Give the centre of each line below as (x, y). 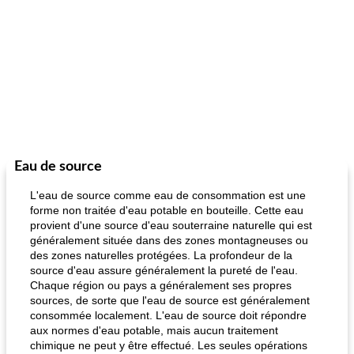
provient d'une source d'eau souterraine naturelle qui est (171, 225)
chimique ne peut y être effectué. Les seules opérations (169, 345)
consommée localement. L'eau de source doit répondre (168, 315)
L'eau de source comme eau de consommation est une (168, 195)
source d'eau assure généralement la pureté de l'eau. (164, 270)
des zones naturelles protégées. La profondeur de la (161, 255)
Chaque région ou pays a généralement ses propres (161, 285)
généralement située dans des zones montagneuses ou (169, 240)
